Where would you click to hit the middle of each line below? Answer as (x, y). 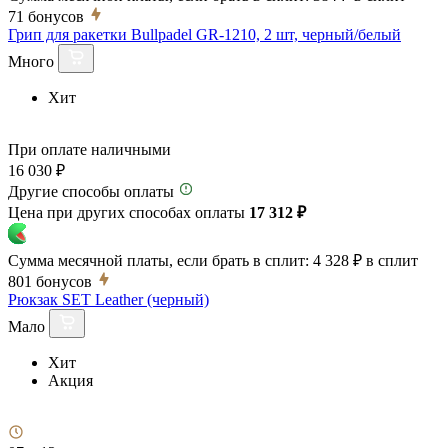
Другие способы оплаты (91, 191)
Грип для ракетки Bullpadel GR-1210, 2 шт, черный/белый (204, 34)
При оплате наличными (89, 149)
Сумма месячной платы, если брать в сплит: (158, 260)
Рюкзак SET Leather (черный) (108, 299)
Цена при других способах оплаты (128, 212)
